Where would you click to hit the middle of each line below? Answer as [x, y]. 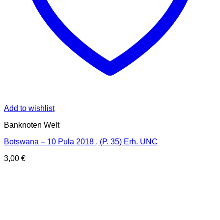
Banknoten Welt [32, 125]
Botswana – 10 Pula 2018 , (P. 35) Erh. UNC [81, 142]
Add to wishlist [29, 109]
